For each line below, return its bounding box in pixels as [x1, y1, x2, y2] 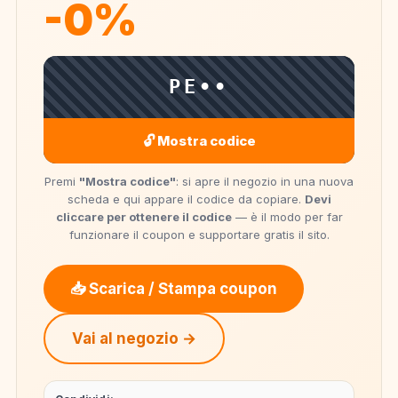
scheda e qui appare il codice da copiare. [67, 192, 305, 206]
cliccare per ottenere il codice [55, 210, 232, 224]
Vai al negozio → [72, 330, 196, 347]
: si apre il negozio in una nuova [176, 174, 354, 188]
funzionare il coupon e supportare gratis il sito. [68, 227, 330, 242]
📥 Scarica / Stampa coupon [70, 280, 277, 298]
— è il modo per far [231, 210, 343, 224]
